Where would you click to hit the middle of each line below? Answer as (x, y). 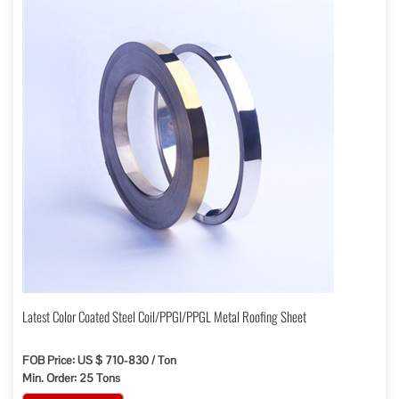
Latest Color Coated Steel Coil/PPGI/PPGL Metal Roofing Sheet (164, 316)
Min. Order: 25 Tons (71, 378)
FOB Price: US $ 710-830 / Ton (99, 360)
